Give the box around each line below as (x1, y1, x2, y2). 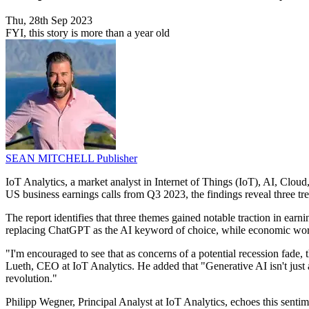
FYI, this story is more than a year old (6, 27, 170, 39)
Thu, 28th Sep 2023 (6, 14, 92, 27)
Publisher (97, 152, 137, 165)
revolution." (6, 272, 57, 285)
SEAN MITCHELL (6, 152, 97, 165)
